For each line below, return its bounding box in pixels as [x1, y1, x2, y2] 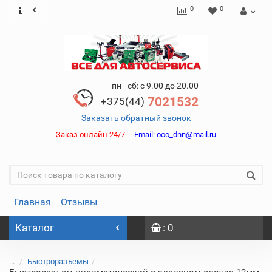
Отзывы [61, 196, 97, 208]
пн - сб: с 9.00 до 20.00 [112, 81, 199, 90]
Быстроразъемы [27, 257, 89, 266]
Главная [14, 196, 51, 208]
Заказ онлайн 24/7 [56, 130, 134, 139]
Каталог [15, 222, 54, 234]
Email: [134, 130, 155, 139]
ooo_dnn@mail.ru [155, 130, 216, 139]
